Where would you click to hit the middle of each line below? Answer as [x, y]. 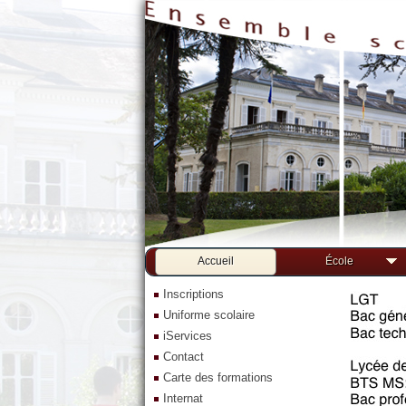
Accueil [216, 261]
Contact [184, 357]
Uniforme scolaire [209, 315]
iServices [188, 336]
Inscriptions [193, 294]
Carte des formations [218, 377]
